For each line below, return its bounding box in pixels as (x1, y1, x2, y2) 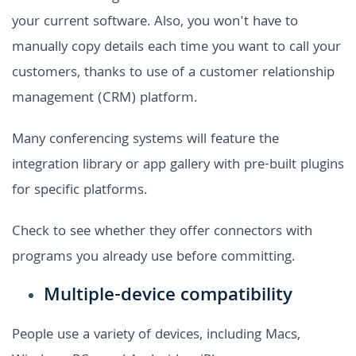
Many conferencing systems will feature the (12, 128, 279, 152)
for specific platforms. (12, 179, 147, 203)
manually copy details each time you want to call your (12, 36, 341, 60)
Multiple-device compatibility (44, 281, 292, 312)
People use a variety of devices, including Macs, (12, 323, 300, 347)
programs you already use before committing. (12, 246, 295, 269)
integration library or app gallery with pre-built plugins (12, 153, 344, 177)
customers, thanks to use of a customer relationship (12, 61, 335, 85)
